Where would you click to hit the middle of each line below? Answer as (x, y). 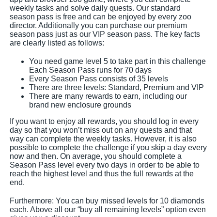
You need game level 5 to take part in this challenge (117, 61)
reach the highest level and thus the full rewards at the (102, 173)
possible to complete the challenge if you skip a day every (108, 147)
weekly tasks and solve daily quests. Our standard (95, 8)
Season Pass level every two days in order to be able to (105, 165)
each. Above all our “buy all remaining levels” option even (108, 209)
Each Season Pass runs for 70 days (90, 70)
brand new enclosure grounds (80, 105)
